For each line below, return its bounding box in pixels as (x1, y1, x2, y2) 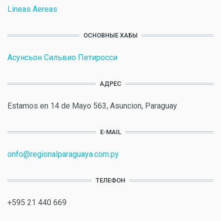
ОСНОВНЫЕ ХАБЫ (83, 32, 138, 39)
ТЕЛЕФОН (96, 177, 125, 184)
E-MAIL (100, 128, 121, 136)
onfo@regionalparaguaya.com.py (7, 149, 119, 159)
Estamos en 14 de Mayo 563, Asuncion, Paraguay (7, 101, 177, 110)
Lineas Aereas (7, 4, 57, 14)
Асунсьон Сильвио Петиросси (7, 53, 117, 62)
